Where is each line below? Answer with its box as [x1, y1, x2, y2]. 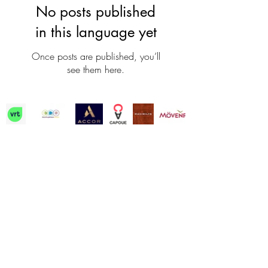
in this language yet [35, 23, 157, 41]
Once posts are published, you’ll [31, 50, 160, 63]
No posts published [36, 2, 156, 21]
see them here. [67, 63, 124, 76]
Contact [70, 133, 121, 151]
